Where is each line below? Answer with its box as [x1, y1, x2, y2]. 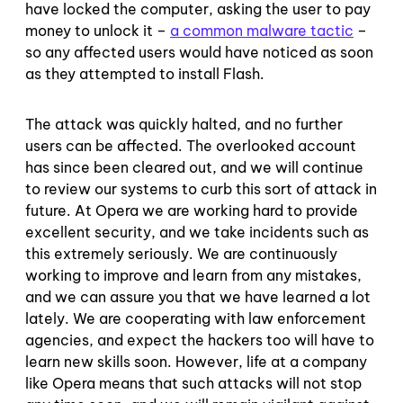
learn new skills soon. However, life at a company [25, 352, 367, 371]
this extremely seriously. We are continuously [25, 244, 337, 263]
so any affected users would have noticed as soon [25, 42, 373, 61]
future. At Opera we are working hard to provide [25, 201, 358, 219]
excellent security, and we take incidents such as [25, 222, 369, 241]
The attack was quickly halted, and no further [25, 114, 343, 133]
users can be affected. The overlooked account [25, 136, 356, 155]
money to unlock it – [25, 21, 170, 40]
